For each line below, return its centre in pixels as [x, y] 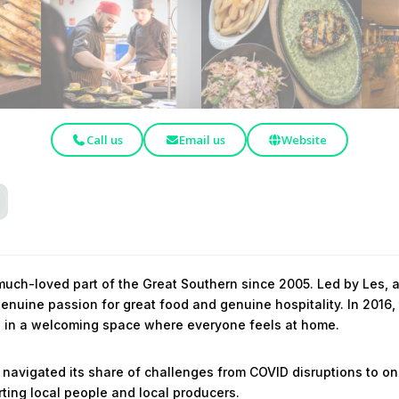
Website [305, 139]
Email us [203, 139]
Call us [104, 139]
